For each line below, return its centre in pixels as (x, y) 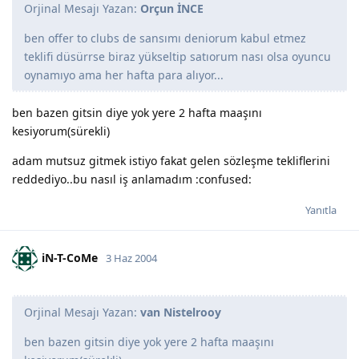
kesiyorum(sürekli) (61, 131)
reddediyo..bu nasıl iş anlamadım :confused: (132, 179)
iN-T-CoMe (70, 257)
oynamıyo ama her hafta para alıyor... (124, 75)
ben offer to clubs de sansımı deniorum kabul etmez (165, 38)
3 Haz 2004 (131, 258)
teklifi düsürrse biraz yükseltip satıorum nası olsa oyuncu (177, 56)
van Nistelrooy (181, 312)
